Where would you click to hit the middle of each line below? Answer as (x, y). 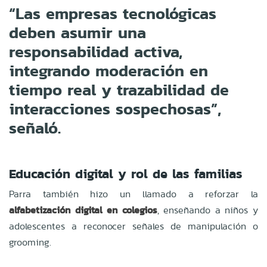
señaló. (35, 128)
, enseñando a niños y (208, 210)
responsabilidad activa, (96, 51)
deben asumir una (77, 32)
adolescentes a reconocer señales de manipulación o (133, 226)
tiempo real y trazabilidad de (119, 89)
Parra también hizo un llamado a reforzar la (133, 194)
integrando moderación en (108, 70)
